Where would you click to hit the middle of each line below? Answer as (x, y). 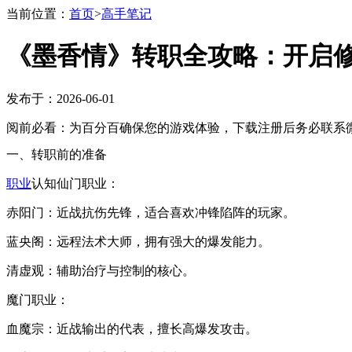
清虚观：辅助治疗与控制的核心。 (101, 270)
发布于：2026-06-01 (60, 98)
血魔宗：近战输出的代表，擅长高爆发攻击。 (132, 328)
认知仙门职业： (75, 183)
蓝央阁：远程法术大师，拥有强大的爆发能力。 (138, 241)
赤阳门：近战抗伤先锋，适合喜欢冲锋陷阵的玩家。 (151, 212)
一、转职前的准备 (57, 154)
